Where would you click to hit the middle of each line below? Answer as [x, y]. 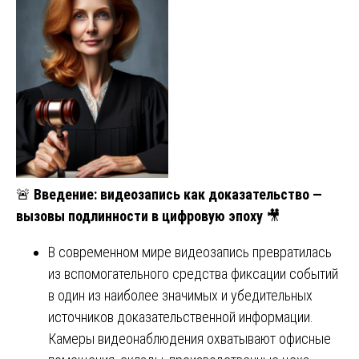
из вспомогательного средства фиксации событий [193, 273]
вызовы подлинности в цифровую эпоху [139, 216]
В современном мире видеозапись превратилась [190, 252]
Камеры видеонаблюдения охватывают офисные [190, 338]
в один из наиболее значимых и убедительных [180, 295]
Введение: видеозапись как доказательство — [178, 194]
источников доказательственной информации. [181, 317]
